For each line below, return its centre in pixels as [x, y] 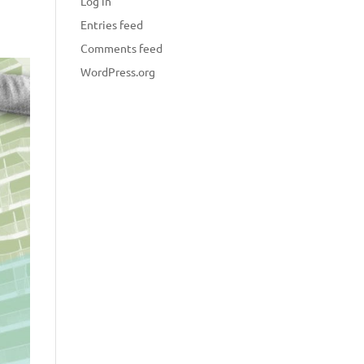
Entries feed [111, 24]
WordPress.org [117, 71]
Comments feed [121, 48]
